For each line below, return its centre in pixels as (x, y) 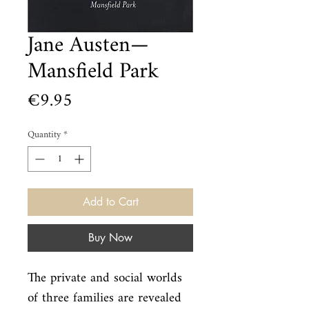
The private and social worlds (105, 278)
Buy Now (110, 238)
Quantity (44, 135)
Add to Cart (110, 202)
